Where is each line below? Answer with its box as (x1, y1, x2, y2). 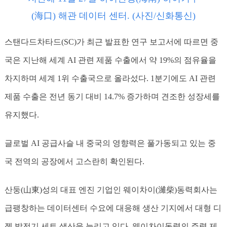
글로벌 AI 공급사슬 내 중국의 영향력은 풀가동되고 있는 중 (4, 139, 216, 148)
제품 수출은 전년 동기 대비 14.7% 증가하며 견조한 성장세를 (4, 92, 220, 101)
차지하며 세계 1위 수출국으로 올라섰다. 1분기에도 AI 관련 (4, 74, 216, 83)
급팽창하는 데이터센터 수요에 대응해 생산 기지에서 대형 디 (4, 204, 221, 213)
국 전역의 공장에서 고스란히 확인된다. (4, 157, 144, 166)
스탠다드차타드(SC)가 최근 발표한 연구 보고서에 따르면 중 (4, 37, 218, 47)
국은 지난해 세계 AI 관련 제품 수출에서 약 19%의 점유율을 (4, 56, 216, 65)
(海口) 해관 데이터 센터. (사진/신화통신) (31, 11, 196, 21)
